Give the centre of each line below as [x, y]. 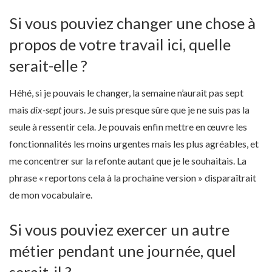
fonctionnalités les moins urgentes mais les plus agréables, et [134, 144]
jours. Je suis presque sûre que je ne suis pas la [155, 110]
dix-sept [46, 110]
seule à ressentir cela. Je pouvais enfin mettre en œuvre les [128, 127]
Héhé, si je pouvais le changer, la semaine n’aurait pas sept [126, 93]
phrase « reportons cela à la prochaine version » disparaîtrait [133, 178]
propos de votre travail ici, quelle [120, 45]
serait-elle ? [48, 66]
